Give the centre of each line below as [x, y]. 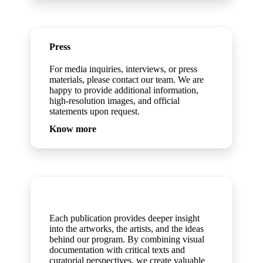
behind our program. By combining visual [127, 239]
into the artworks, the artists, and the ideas [127, 229]
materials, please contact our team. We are [127, 80]
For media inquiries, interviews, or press [124, 69]
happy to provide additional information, [124, 90]
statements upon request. [95, 111]
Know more [73, 129]
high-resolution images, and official [115, 101]
